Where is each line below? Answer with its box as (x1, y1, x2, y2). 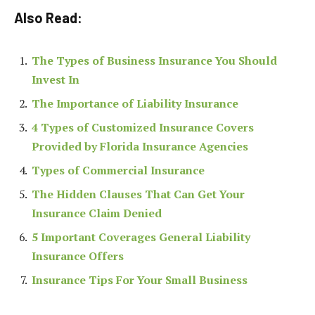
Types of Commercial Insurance (32, 162, 205, 179)
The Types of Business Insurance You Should (32, 53, 277, 69)
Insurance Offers (32, 248, 124, 264)
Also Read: (14, 8, 82, 26)
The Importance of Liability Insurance (32, 96, 238, 112)
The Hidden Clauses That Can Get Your (32, 186, 245, 202)
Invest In (32, 72, 79, 88)
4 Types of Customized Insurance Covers (32, 120, 254, 136)
